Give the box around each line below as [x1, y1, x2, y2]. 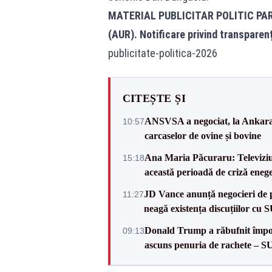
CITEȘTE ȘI [122, 92, 186, 104]
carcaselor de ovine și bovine [144, 130, 261, 141]
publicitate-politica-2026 [107, 46, 217, 59]
